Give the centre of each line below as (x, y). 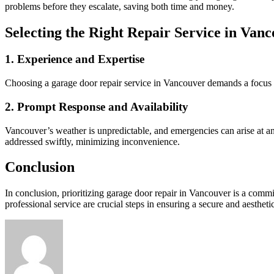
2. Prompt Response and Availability (97, 106)
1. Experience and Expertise (75, 59)
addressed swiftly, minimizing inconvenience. (92, 141)
